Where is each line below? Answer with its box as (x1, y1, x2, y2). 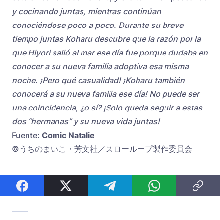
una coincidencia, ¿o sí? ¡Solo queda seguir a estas (12, 103, 202, 113)
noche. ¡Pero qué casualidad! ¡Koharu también (12, 75, 185, 85)
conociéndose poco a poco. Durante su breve (12, 20, 183, 30)
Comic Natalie (40, 130, 95, 140)
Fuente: (12, 130, 40, 140)
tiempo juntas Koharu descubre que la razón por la (12, 34, 201, 44)
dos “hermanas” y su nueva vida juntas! (12, 116, 160, 127)
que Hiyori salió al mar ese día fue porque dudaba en (12, 48, 208, 58)
